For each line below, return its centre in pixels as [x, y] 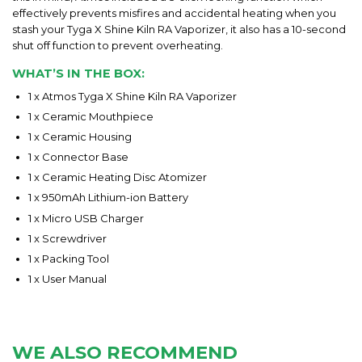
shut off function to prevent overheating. [118, 46]
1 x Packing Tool [69, 259]
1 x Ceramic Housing [80, 136]
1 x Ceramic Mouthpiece [91, 116]
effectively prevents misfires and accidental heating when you [174, 13]
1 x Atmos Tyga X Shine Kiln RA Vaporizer [133, 96]
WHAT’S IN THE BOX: [78, 74]
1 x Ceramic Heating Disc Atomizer [118, 177]
